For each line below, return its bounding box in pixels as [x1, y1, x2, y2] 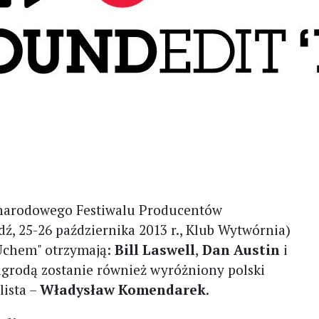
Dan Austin [199, 241, 284, 258]
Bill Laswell [111, 241, 196, 258]
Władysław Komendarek [40, 281, 206, 298]
